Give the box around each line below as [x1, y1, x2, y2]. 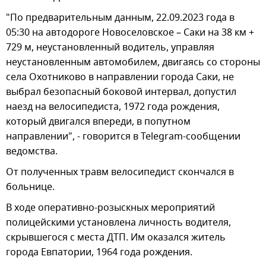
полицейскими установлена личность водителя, [6, 215, 231, 230]
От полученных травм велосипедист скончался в [6, 164, 234, 179]
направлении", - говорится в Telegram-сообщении [6, 129, 240, 144]
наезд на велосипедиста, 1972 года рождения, [6, 99, 220, 114]
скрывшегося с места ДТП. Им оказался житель [6, 230, 226, 245]
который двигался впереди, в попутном [6, 114, 191, 129]
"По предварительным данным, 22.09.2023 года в [6, 10, 235, 25]
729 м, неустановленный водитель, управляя [6, 40, 214, 55]
